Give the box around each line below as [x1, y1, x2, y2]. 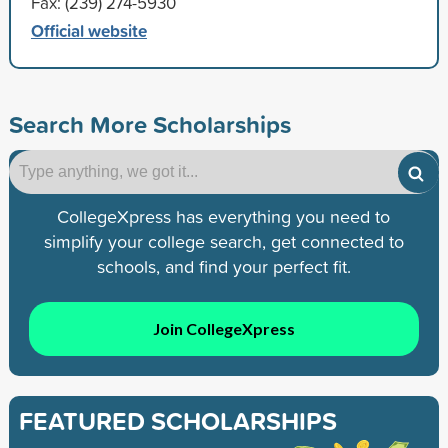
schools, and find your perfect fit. [96, 253, 351, 279]
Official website [30, 17, 147, 43]
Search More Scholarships [8, 106, 291, 141]
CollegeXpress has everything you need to [57, 203, 391, 229]
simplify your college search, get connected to [43, 228, 404, 254]
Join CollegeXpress [152, 319, 295, 339]
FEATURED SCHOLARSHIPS [18, 403, 337, 440]
